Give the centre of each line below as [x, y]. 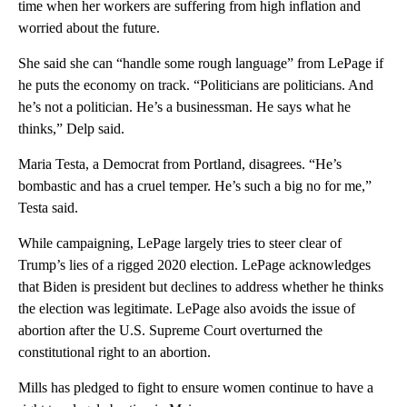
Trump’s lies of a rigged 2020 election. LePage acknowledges [194, 264]
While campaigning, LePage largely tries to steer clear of [180, 243]
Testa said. [48, 207]
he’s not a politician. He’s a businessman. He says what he [184, 106]
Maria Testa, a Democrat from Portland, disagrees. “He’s [180, 164]
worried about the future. [89, 27]
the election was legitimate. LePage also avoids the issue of [187, 308]
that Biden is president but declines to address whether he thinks [201, 286]
